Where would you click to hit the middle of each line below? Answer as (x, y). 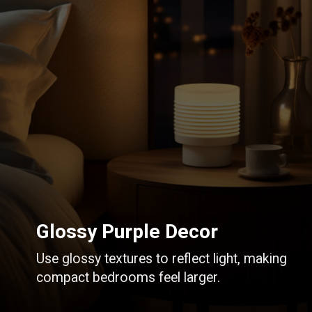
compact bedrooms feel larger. (128, 278)
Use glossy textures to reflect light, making (162, 259)
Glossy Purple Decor (127, 232)
